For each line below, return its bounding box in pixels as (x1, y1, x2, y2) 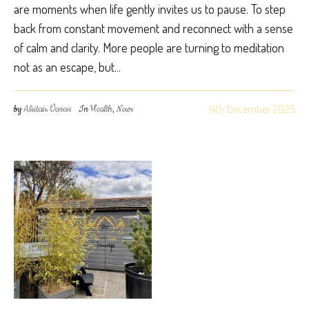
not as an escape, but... (14, 59, 121, 74)
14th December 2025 (208, 101, 295, 116)
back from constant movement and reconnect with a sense (14, 20, 293, 36)
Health (90, 102, 112, 115)
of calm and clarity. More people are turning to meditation (14, 39, 284, 55)
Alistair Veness (23, 102, 72, 115)
